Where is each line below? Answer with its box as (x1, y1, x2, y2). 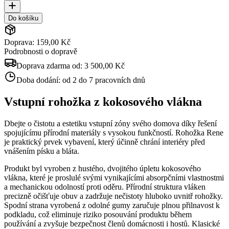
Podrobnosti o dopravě (4, 47, 77, 56)
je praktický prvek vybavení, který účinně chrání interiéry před (4, 137, 205, 146)
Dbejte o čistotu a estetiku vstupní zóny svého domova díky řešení (4, 119, 217, 128)
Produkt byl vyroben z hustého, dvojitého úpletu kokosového (4, 164, 201, 173)
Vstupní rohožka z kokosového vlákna (4, 95, 202, 108)
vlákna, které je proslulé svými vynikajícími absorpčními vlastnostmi (4, 173, 224, 182)
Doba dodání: (16, 75, 62, 84)
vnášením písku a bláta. (4, 146, 79, 155)
